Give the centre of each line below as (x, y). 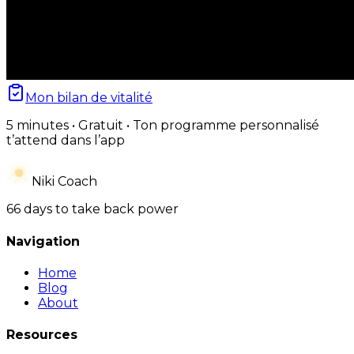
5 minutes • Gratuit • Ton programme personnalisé (163, 126)
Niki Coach (64, 182)
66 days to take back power (92, 209)
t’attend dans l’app (66, 141)
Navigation (43, 241)
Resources (42, 335)
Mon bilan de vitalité (89, 98)
